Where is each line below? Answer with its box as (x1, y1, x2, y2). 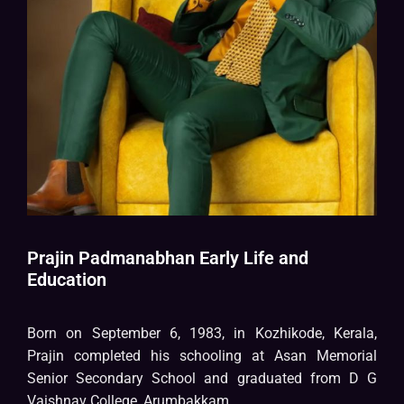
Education (27, 269, 106, 291)
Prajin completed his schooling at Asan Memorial (27, 347, 377, 365)
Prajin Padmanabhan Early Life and (27, 247, 308, 270)
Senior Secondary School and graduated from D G (27, 370, 377, 388)
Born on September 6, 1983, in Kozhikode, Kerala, (27, 325, 377, 343)
